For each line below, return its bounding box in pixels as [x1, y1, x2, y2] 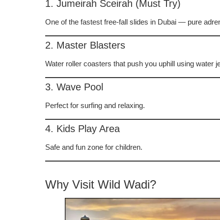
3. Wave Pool [45, 82, 103, 93]
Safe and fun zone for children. [45, 143, 142, 152]
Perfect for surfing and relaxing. [45, 101, 145, 110]
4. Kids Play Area [45, 123, 120, 135]
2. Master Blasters [45, 40, 125, 51]
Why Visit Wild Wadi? [45, 178, 156, 192]
